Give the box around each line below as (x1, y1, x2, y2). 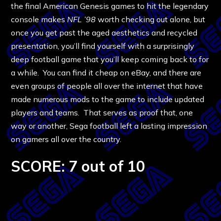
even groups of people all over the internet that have (11, 80, 203, 91)
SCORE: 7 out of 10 (11, 156, 146, 176)
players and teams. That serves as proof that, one (11, 107, 193, 117)
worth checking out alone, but (96, 14, 206, 24)
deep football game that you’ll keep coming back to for (11, 54, 209, 64)
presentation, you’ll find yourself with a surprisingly (11, 40, 195, 51)
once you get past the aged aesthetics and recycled (11, 27, 198, 37)
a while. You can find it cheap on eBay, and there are (11, 67, 202, 77)
